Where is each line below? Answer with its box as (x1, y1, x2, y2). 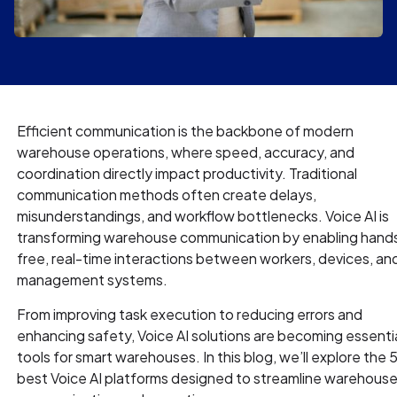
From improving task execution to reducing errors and (17, 304, 363, 323)
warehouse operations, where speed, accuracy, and (17, 142, 355, 161)
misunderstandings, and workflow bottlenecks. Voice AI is (17, 206, 390, 225)
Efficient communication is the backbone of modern (17, 121, 354, 140)
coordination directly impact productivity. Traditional (17, 163, 358, 183)
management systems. (17, 269, 168, 289)
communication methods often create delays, (17, 184, 317, 204)
